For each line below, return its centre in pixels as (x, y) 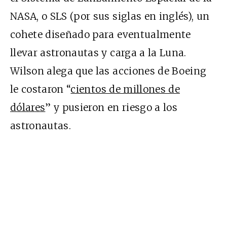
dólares (28, 107)
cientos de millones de (125, 89)
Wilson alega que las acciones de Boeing (108, 71)
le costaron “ (41, 89)
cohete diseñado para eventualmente (101, 34)
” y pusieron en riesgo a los (111, 107)
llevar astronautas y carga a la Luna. (98, 52)
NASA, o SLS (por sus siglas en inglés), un (110, 16)
